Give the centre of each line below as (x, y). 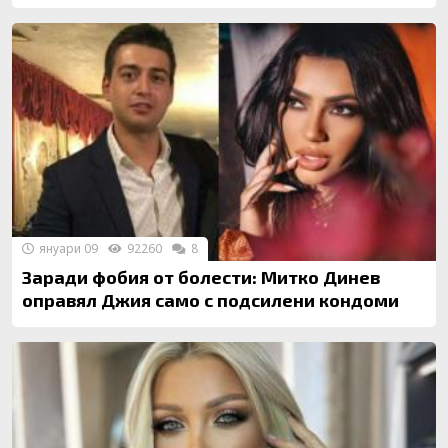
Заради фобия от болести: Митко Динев (201, 277)
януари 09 (67, 248)
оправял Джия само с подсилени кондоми (210, 300)
